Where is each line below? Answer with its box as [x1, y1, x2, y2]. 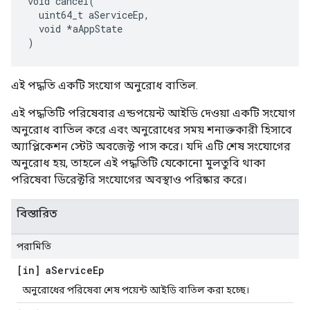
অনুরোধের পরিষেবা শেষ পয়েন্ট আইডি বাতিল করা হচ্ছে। [22, 284, 249, 295]
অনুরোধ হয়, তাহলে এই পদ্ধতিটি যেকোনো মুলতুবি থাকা [11, 156, 266, 170]
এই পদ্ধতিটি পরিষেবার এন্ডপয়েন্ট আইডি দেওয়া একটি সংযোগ [11, 107, 295, 120]
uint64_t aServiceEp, [28, 8, 149, 21]
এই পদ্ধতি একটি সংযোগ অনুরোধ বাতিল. [11, 79, 198, 92]
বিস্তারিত [17, 207, 57, 220]
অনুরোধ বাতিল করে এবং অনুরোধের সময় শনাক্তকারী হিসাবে [11, 123, 292, 136]
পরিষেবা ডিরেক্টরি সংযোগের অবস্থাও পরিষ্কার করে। [11, 173, 247, 186]
